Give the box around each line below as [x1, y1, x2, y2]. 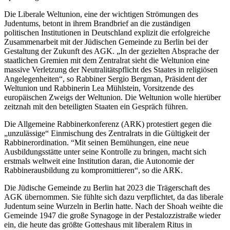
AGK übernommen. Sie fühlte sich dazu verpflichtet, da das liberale [4, 192, 223, 201]
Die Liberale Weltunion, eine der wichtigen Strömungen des [4, 9, 198, 18]
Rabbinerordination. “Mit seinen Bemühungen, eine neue [4, 138, 189, 147]
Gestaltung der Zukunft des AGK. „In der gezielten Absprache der [4, 46, 219, 55]
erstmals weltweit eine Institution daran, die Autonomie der [4, 156, 194, 165]
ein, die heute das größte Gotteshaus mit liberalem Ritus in [4, 220, 192, 229]
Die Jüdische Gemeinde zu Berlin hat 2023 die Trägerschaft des [4, 183, 210, 192]
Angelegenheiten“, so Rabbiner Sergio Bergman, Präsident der [4, 74, 207, 83]
